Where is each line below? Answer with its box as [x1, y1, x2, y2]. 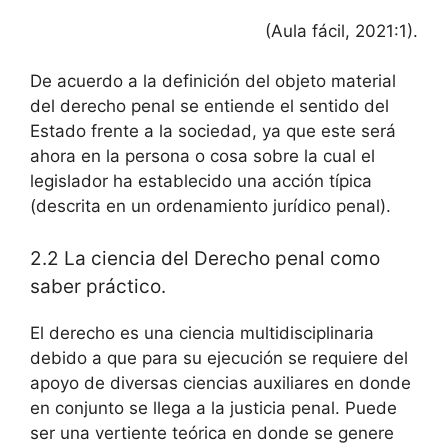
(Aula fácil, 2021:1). [265, 20, 418, 41]
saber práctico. [30, 274, 166, 298]
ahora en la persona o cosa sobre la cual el [30, 146, 375, 166]
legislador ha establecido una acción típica [30, 171, 372, 191]
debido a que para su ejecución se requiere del [30, 347, 408, 368]
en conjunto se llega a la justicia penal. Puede [30, 397, 397, 418]
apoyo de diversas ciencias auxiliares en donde [30, 372, 411, 393]
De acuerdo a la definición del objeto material [30, 71, 396, 91]
